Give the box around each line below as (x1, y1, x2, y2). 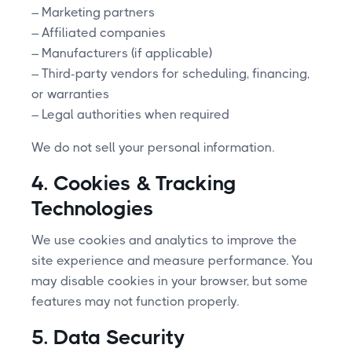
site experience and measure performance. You (31, 252, 313, 268)
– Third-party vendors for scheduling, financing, (31, 65, 310, 81)
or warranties (31, 86, 109, 101)
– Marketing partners (31, 4, 155, 20)
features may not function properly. (31, 293, 239, 309)
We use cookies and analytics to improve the (31, 232, 297, 247)
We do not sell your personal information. (31, 139, 274, 155)
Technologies (31, 196, 154, 220)
